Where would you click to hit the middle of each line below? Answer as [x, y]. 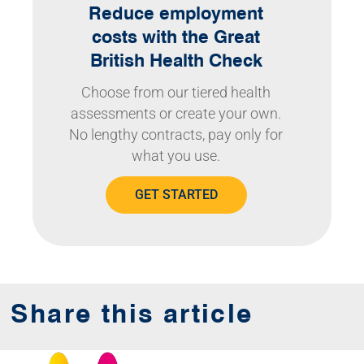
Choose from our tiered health [176, 92]
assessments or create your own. [176, 113]
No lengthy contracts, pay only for [176, 134]
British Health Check [176, 60]
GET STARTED [176, 194]
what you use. [176, 156]
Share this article [132, 313]
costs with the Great [176, 36]
